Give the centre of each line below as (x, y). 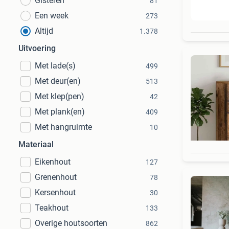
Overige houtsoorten (71, 223)
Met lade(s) (55, 66)
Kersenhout (55, 192)
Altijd (44, 31)
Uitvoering (37, 48)
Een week (52, 16)
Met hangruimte (63, 127)
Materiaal (36, 144)
